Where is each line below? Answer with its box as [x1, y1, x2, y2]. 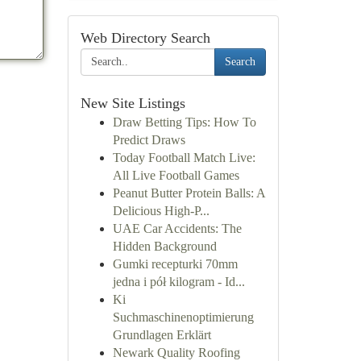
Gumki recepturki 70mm [112, 257, 238, 271]
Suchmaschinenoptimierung [112, 310, 254, 324]
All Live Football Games [112, 168, 239, 182]
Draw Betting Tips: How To [112, 115, 256, 129]
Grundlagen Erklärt [112, 328, 211, 342]
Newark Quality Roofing [112, 346, 240, 359]
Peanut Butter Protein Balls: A [112, 186, 265, 200]
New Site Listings [80, 95, 185, 111]
